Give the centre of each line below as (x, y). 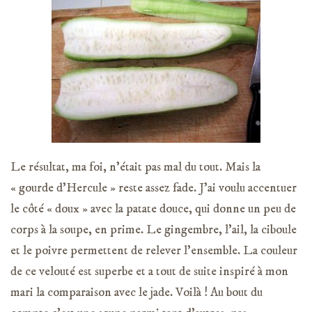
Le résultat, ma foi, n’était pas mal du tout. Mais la (135, 167)
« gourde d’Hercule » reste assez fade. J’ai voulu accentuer (154, 188)
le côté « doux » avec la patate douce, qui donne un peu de (153, 209)
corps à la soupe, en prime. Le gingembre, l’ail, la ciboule (154, 229)
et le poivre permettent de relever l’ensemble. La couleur (154, 250)
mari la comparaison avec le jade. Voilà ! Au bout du (136, 292)
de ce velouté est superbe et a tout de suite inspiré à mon (149, 271)
